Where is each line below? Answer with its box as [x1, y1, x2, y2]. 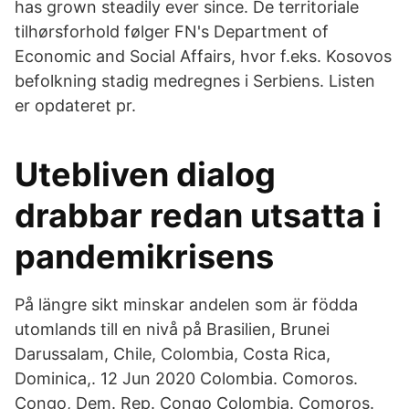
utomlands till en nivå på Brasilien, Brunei [15, 320, 330, 339]
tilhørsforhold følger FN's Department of [15, 22, 329, 41]
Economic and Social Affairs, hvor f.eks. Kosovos [15, 47, 392, 66]
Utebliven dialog [15, 154, 276, 194]
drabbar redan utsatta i [15, 195, 382, 236]
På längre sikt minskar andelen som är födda [15, 295, 358, 314]
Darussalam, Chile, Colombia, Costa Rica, [15, 344, 330, 363]
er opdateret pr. [15, 96, 136, 115]
